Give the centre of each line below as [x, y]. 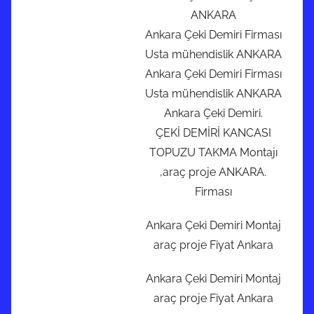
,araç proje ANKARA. [213, 172]
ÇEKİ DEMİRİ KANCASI [213, 133]
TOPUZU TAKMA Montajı [213, 153]
